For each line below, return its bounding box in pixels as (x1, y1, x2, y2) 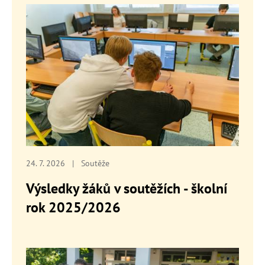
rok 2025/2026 (26, 198, 121, 216)
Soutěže (81, 157, 109, 169)
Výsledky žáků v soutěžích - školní (26, 179, 227, 198)
